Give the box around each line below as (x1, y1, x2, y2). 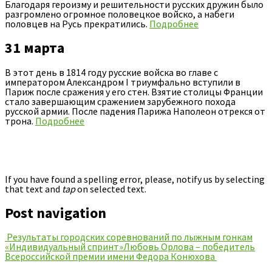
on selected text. (75, 182, 146, 195)
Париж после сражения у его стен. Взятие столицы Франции (5, 85, 263, 98)
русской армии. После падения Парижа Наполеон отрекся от (5, 104, 265, 117)
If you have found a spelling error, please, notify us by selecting (5, 172, 265, 185)
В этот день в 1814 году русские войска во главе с (5, 66, 218, 78)
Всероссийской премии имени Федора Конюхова (5, 250, 217, 263)
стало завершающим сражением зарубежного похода (5, 95, 236, 107)
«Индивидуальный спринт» (5, 240, 123, 253)
